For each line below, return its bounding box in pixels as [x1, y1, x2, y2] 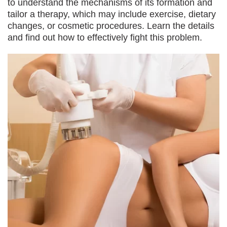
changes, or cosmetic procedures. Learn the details [8, 21, 214, 31]
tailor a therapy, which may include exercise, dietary [8, 9, 216, 19]
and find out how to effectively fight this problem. [8, 32, 202, 43]
